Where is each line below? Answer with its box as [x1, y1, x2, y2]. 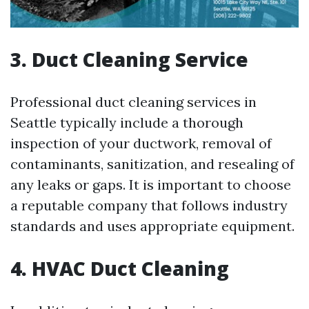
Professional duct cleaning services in [10, 93, 257, 111]
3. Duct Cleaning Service [10, 46, 248, 73]
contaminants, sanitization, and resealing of [10, 155, 295, 173]
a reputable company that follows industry [10, 197, 288, 215]
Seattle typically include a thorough [10, 114, 243, 132]
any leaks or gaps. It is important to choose [10, 176, 291, 194]
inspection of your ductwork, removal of [10, 134, 272, 152]
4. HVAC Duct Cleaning [10, 255, 229, 282]
